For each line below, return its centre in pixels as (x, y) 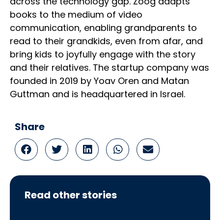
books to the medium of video (76, 14)
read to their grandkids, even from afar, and (106, 41)
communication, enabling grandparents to (103, 27)
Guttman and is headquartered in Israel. (97, 94)
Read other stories (71, 195)
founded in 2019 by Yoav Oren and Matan (99, 81)
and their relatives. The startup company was (110, 67)
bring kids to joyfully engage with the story (103, 54)
